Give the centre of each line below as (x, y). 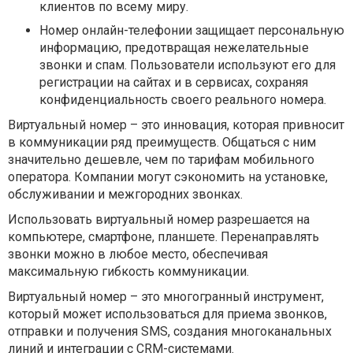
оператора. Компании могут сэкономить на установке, (168, 177)
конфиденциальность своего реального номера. (183, 100)
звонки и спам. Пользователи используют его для (188, 65)
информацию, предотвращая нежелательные (174, 48)
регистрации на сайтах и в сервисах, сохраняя (174, 82)
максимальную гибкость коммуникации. (128, 271)
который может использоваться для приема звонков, (167, 314)
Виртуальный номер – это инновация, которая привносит (176, 125)
